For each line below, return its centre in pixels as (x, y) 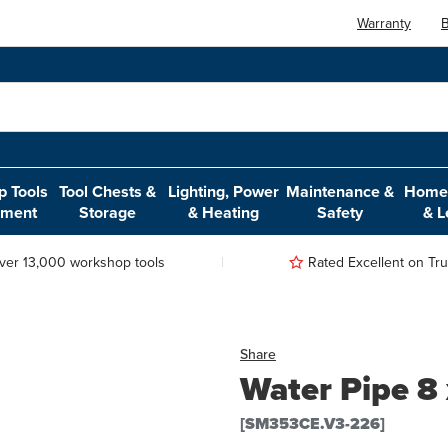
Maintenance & (340, 191)
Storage (108, 212)
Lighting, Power (224, 191)
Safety (340, 212)
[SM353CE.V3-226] (312, 424)
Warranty (384, 23)
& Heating (224, 212)
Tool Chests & (108, 191)
